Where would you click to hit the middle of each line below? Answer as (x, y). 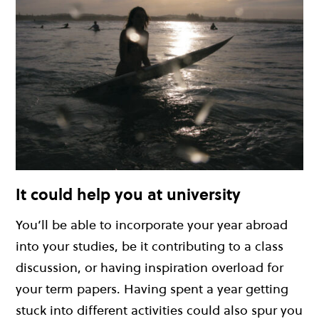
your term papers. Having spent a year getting (152, 289)
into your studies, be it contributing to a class (150, 246)
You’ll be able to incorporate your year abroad (152, 225)
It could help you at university (128, 194)
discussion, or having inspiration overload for (150, 268)
